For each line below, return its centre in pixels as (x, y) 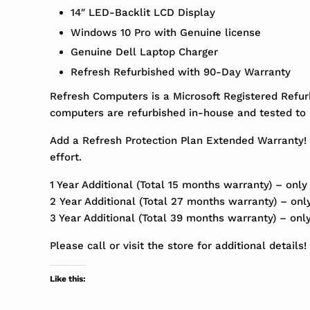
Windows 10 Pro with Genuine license (165, 32)
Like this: (68, 279)
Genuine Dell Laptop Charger (144, 52)
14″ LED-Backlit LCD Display (143, 13)
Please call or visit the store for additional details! (178, 245)
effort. (66, 157)
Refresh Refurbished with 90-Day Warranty (180, 72)
